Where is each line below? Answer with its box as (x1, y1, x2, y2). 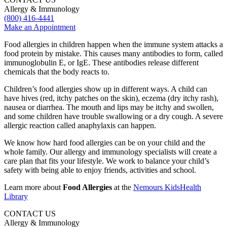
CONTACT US (4, 209, 57, 218)
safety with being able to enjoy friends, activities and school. (4, 166, 198, 175)
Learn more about (4, 183, 63, 192)
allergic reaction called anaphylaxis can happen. (4, 121, 158, 130)
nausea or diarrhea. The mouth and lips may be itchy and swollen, (4, 103, 214, 112)
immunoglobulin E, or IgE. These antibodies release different (4, 58, 199, 67)
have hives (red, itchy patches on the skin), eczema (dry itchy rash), (4, 94, 218, 103)
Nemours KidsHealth (133, 183, 201, 192)
